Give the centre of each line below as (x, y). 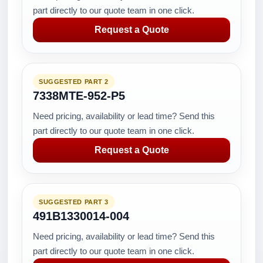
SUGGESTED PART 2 (74, 82)
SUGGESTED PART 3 (74, 202)
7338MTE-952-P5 (79, 96)
